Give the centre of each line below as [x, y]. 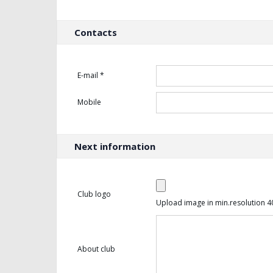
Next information [115, 146]
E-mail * [91, 75]
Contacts [96, 32]
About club [96, 249]
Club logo [94, 194]
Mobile [89, 102]
